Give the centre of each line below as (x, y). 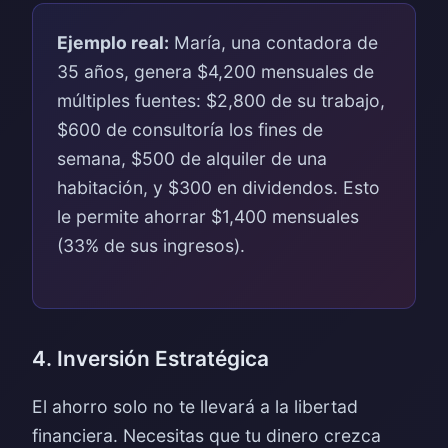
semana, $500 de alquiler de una (192, 158)
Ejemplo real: (113, 42)
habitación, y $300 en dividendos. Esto (218, 187)
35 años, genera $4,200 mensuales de (215, 71)
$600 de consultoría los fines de (190, 129)
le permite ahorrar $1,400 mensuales (208, 216)
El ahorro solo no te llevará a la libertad (195, 406)
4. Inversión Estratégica (150, 358)
